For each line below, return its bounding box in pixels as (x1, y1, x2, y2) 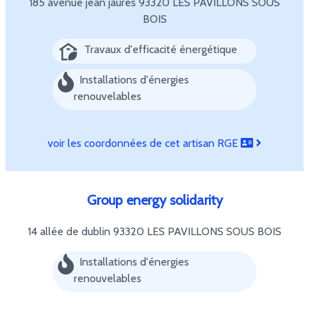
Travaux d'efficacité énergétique (84, 43, 237, 56)
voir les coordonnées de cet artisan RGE (48, 137, 241, 150)
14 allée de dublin (28, 225, 113, 238)
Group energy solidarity (86, 192, 223, 208)
